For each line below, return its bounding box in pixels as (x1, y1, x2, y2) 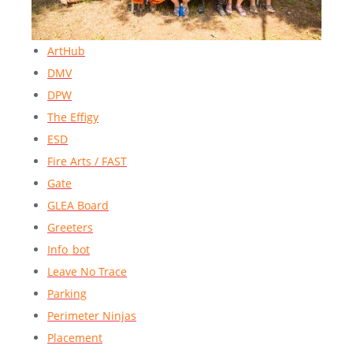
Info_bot (47, 242, 90, 258)
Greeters (47, 220, 93, 236)
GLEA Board (47, 198, 109, 214)
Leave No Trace (47, 264, 127, 280)
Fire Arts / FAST (47, 154, 127, 169)
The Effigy (47, 110, 98, 125)
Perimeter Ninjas (47, 308, 136, 324)
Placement (47, 330, 102, 346)
